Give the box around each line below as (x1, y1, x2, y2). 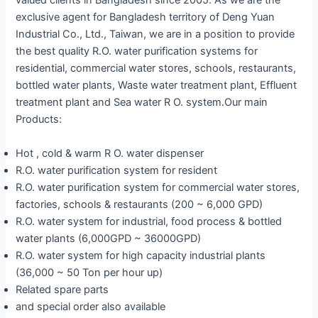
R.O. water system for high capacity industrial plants (16, 248, 266, 262)
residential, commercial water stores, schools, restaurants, (16, 62, 297, 75)
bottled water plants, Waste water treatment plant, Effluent (16, 79, 297, 92)
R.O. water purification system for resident (16, 163, 218, 177)
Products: (16, 113, 62, 126)
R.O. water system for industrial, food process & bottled (16, 214, 283, 228)
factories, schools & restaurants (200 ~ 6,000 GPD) (16, 197, 263, 211)
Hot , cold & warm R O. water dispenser (16, 146, 204, 160)
